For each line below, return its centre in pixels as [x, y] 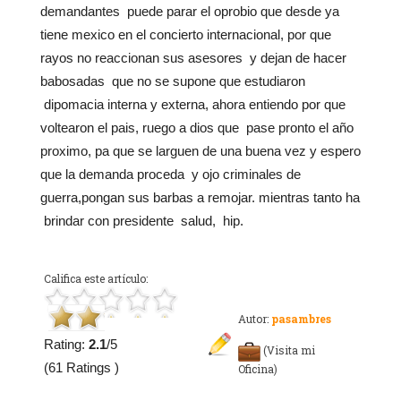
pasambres [300, 319]
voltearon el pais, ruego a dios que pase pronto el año [197, 128]
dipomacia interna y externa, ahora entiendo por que [193, 105]
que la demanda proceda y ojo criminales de [171, 175]
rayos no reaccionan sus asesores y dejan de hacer [193, 58]
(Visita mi [289, 350]
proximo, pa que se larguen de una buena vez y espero [200, 151]
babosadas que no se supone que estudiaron [173, 81]
